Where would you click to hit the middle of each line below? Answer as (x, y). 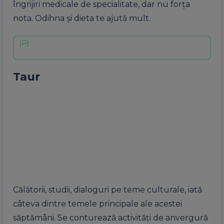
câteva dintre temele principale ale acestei (97, 204)
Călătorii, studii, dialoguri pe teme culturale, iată (107, 190)
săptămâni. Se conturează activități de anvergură (110, 218)
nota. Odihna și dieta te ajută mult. (82, 18)
